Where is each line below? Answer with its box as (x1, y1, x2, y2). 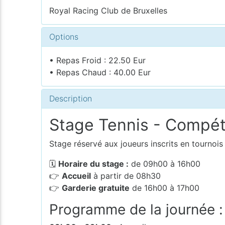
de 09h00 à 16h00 (129, 158, 201, 169)
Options (49, 31, 79, 42)
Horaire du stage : (58, 158, 129, 169)
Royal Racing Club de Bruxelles (49, 5, 168, 16)
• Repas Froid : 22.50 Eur (49, 55, 146, 65)
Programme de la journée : (49, 200, 223, 218)
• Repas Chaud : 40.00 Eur (49, 67, 151, 77)
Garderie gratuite (62, 182, 130, 193)
